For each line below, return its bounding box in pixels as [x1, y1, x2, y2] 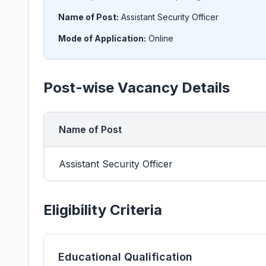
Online [148, 33, 173, 43]
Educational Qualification [58, 251, 192, 263]
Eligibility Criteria [43, 201, 162, 218]
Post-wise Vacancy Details [43, 79, 230, 96]
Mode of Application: [58, 33, 146, 43]
